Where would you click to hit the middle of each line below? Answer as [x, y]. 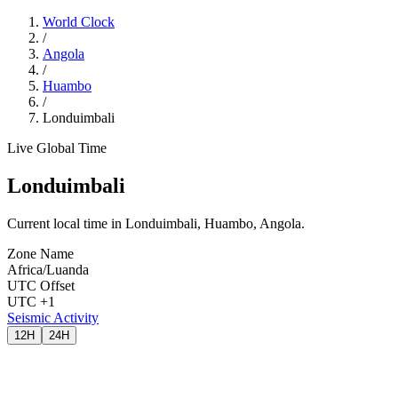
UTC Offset [41, 285]
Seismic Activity [53, 317]
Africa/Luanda [48, 269]
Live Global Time [57, 148]
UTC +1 [31, 301]
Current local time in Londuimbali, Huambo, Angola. [156, 223]
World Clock [79, 22]
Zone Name [40, 253]
